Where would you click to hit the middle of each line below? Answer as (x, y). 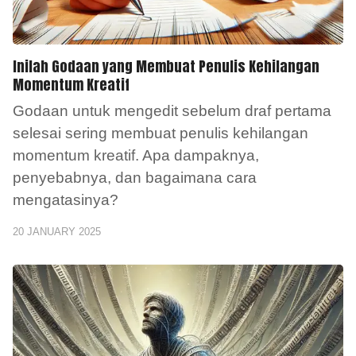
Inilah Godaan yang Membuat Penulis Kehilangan (166, 66)
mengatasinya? (66, 199)
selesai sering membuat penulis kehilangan (161, 133)
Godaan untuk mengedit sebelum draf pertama (172, 110)
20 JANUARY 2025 (57, 231)
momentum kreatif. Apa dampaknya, (136, 155)
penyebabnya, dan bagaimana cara (135, 177)
